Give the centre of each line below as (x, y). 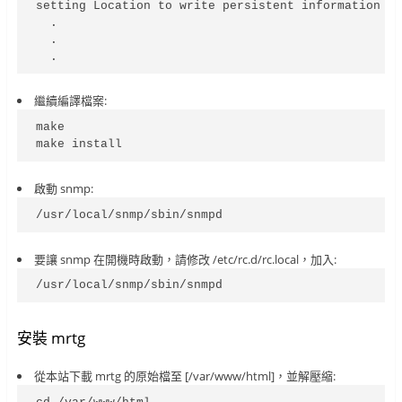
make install (79, 144)
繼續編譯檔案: (70, 101)
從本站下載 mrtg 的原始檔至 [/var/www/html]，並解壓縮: (184, 376)
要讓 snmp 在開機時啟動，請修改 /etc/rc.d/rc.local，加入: (185, 259)
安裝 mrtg (51, 338)
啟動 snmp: (63, 189)
